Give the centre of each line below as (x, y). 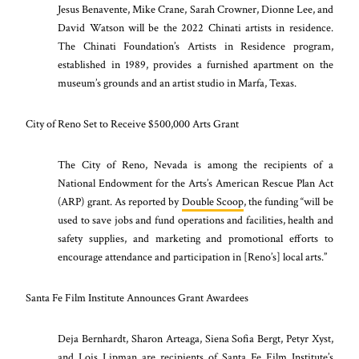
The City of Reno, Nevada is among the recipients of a (196, 165)
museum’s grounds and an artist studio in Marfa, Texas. (179, 83)
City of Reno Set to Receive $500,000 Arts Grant (133, 124)
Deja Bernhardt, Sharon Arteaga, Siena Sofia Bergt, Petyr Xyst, (196, 339)
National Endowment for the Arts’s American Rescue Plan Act (196, 184)
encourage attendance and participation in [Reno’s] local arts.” (195, 257)
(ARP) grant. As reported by (120, 202)
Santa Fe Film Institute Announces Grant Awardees (137, 298)
